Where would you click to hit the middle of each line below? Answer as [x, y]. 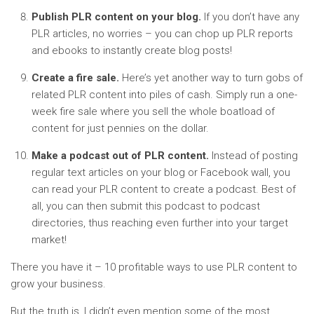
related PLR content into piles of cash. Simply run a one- [164, 95]
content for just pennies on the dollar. [120, 128]
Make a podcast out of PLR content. [120, 156]
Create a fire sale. [75, 78]
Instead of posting [253, 156]
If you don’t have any [250, 17]
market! [49, 240]
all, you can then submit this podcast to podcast [146, 206]
